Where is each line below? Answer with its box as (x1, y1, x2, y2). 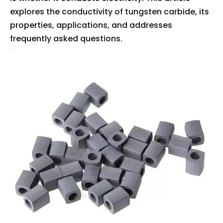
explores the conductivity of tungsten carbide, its (10, 6, 209, 17)
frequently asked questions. (10, 33, 122, 44)
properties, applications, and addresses (10, 19, 172, 31)
